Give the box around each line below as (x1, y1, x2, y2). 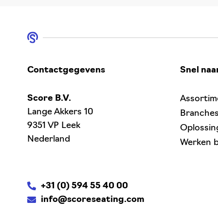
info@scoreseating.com (41, 195, 145, 204)
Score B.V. (27, 94, 71, 103)
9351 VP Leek (27, 121, 80, 130)
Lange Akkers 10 (27, 108, 93, 117)
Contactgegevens (27, 66, 105, 75)
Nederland (27, 135, 70, 144)
